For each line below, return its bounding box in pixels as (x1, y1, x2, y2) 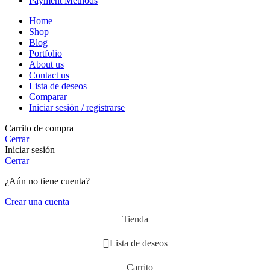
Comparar (29, 91, 67, 102)
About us (29, 58, 64, 69)
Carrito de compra (5, 122, 74, 133)
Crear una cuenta (5, 196, 69, 207)
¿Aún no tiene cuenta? (5, 175, 90, 186)
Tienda (122, 213, 148, 224)
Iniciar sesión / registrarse (29, 102, 125, 113)
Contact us (29, 69, 69, 80)
